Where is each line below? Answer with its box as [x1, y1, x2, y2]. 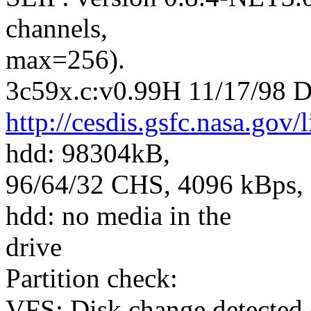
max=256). [6, 44, 125, 74]
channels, [6, 12, 108, 43]
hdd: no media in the [6, 200, 231, 230]
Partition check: [6, 262, 178, 293]
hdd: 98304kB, [6, 137, 170, 168]
